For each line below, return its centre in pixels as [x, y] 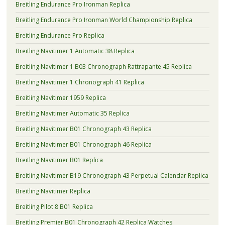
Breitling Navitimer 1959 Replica [61, 97]
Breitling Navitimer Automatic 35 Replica [72, 113]
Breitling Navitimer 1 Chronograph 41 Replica [80, 82]
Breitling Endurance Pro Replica [60, 35]
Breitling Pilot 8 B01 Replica [54, 206]
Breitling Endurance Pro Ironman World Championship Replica [104, 20]
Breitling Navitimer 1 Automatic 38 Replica [75, 51]
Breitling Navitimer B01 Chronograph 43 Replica [83, 129]
